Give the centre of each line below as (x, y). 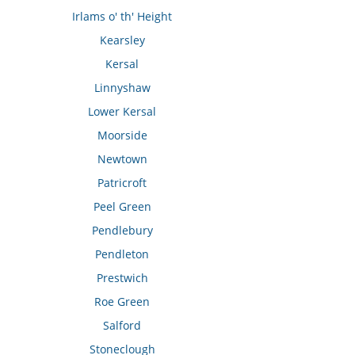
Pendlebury (122, 231)
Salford (122, 326)
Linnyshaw (122, 88)
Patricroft (122, 183)
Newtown (122, 159)
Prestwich (122, 278)
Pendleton (122, 254)
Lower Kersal (122, 112)
